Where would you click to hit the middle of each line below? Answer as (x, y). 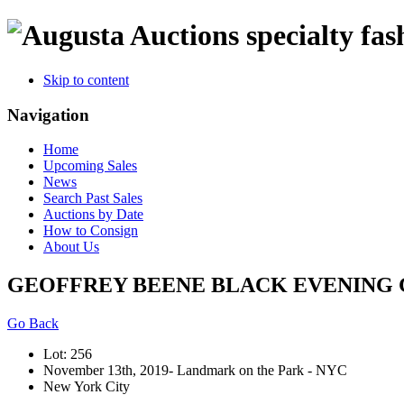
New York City (87, 387)
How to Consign (91, 231)
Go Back (33, 324)
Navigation (48, 115)
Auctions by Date (93, 215)
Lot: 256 (68, 354)
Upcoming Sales (90, 166)
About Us (71, 247)
